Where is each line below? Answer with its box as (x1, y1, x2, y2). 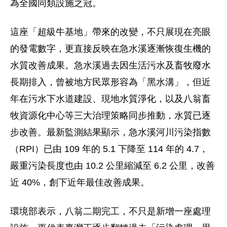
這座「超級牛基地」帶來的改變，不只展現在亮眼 (10, 27, 211, 37)
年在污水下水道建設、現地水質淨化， (10, 94, 165, 104)
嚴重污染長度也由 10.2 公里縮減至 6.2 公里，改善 (10, 161, 215, 171)
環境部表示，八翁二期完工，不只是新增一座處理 (10, 206, 211, 217)
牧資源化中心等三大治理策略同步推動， (10, 110, 174, 121)
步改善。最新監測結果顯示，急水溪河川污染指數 (10, 127, 211, 138)
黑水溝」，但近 (147, 77, 211, 88)
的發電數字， (10, 44, 65, 54)
